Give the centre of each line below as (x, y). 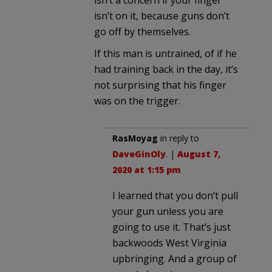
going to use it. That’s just (172, 227)
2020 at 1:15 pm (147, 170)
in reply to (178, 138)
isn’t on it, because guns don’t (162, 16)
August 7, (199, 154)
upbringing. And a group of (175, 259)
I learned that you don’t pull (175, 196)
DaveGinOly (139, 154)
